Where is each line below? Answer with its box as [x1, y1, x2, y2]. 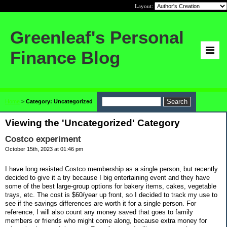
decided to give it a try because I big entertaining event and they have [5, 173, 210, 181]
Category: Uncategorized [26, 98, 93, 104]
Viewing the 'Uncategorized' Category [5, 118, 180, 128]
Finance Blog [10, 48, 120, 67]
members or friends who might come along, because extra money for [5, 216, 207, 224]
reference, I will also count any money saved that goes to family [5, 208, 193, 216]
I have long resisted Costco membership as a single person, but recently [5, 165, 218, 173]
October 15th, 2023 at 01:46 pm [5, 146, 83, 152]
